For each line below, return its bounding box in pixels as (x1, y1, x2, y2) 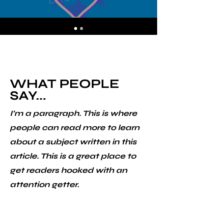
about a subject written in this (10, 137, 137, 146)
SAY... (10, 88, 46, 103)
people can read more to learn (10, 123, 139, 132)
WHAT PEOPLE (10, 76, 119, 91)
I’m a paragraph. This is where (10, 109, 137, 118)
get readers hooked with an (10, 165, 127, 175)
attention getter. (10, 180, 79, 189)
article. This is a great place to (10, 151, 136, 161)
